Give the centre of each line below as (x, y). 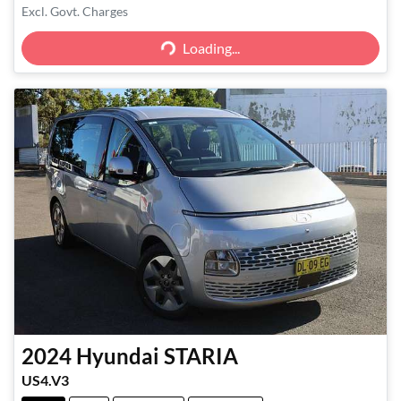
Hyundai (118, 355)
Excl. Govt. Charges (75, 12)
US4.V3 (45, 380)
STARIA (201, 355)
